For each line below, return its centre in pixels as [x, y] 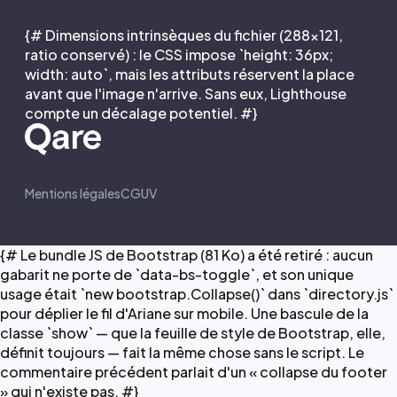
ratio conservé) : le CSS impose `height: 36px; [179, 54]
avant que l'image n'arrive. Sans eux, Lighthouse [186, 93]
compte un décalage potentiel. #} [141, 113]
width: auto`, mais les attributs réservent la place [190, 74]
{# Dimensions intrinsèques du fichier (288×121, [184, 35]
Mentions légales [73, 193]
